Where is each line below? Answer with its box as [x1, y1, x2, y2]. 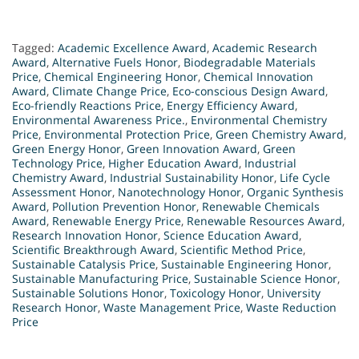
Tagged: [12, 39, 58, 55]
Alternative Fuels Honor [52, 54, 178, 70]
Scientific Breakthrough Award [12, 241, 175, 257]
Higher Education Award [108, 155, 239, 171]
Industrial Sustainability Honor [110, 169, 274, 185]
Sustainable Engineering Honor [161, 256, 329, 272]
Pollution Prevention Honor [52, 198, 196, 214]
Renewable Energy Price [52, 212, 181, 228]
